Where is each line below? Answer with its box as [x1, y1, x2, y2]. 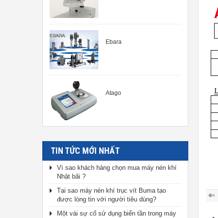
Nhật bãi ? [57, 173, 86, 180]
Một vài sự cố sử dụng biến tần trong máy [57, 210, 176, 217]
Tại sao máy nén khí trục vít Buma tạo [57, 187, 166, 194]
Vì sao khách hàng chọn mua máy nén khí [57, 164, 177, 171]
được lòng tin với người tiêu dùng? [57, 196, 156, 203]
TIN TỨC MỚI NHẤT [51, 145, 120, 156]
